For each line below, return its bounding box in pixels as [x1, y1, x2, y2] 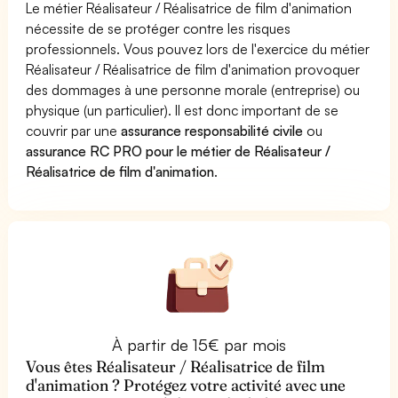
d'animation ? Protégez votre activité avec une [26, 374, 346, 395]
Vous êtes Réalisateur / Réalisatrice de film [26, 355, 326, 377]
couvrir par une [26, 121, 122, 139]
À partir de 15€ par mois [111, 334, 287, 354]
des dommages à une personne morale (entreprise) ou [26, 80, 361, 99]
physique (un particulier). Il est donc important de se [26, 100, 339, 119]
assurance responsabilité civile [121, 121, 304, 139]
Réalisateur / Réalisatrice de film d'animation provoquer [26, 60, 361, 78]
